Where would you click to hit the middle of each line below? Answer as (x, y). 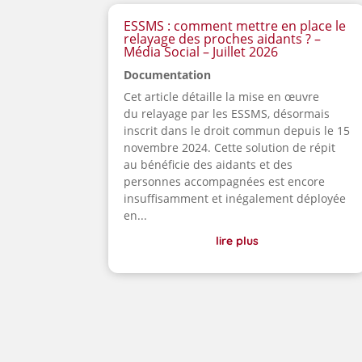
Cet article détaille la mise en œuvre (222, 97)
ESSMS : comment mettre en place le (235, 26)
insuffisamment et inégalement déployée (235, 199)
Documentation (168, 75)
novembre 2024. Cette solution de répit (230, 148)
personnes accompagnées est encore (225, 182)
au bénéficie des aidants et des (208, 165)
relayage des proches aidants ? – (223, 39)
